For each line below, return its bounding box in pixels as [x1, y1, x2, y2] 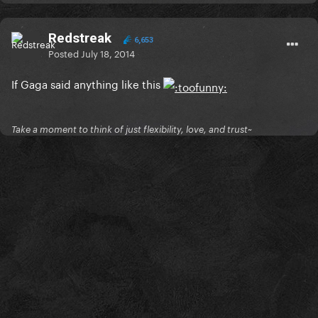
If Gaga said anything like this [11, 75, 163, 92]
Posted [48, 45, 81, 60]
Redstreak [48, 30, 111, 47]
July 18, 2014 [81, 45, 135, 60]
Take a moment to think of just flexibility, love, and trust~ [11, 124, 252, 136]
